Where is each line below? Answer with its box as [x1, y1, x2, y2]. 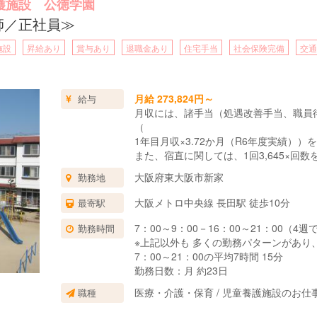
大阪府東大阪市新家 [134, 170, 224, 184]
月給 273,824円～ [134, 91, 214, 105]
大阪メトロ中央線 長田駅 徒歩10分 [134, 195, 291, 209]
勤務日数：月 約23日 [134, 263, 229, 277]
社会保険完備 [234, 42, 284, 54]
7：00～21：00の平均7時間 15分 [134, 249, 284, 263]
